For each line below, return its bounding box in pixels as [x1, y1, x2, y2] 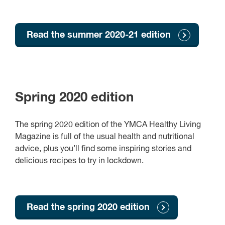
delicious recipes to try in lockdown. [15, 157, 144, 165]
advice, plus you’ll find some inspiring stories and [15, 145, 191, 153]
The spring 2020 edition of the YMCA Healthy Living [15, 121, 201, 129]
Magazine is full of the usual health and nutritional [15, 133, 194, 141]
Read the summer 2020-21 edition [27, 31, 171, 40]
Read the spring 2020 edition [27, 202, 150, 212]
